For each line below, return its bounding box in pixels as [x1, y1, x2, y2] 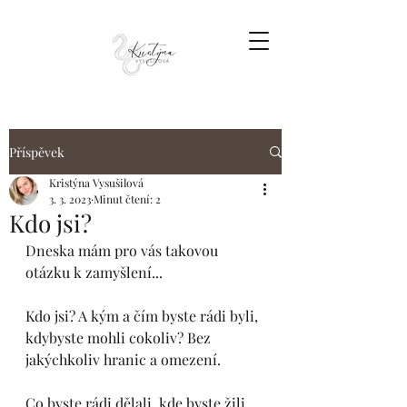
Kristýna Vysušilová [49, 175, 144, 190]
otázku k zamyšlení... [25, 263, 163, 282]
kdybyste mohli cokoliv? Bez [25, 328, 214, 347]
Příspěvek [9, 143, 65, 161]
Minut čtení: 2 [94, 192, 161, 206]
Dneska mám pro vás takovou [25, 241, 222, 260]
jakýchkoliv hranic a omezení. [25, 350, 221, 369]
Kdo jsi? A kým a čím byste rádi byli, [25, 306, 262, 325]
